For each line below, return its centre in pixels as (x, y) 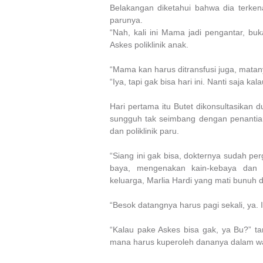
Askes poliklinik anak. (149, 44)
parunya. (126, 20)
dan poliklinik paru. (144, 131)
